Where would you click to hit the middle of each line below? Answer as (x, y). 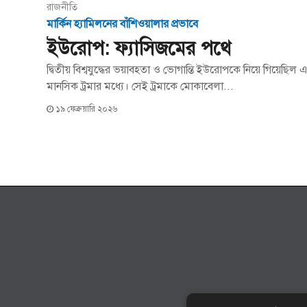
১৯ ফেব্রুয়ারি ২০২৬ (87, 109)
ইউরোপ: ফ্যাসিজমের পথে (139, 49)
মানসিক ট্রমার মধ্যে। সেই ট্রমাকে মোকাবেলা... (140, 87)
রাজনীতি (62, 8)
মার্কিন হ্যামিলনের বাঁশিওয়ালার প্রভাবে (123, 24)
